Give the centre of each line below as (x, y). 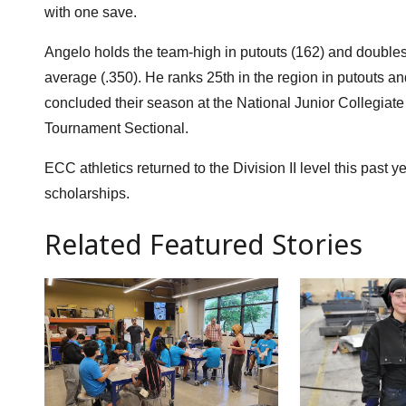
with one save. (90, 12)
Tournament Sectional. (116, 128)
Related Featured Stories (203, 244)
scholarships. (87, 193)
